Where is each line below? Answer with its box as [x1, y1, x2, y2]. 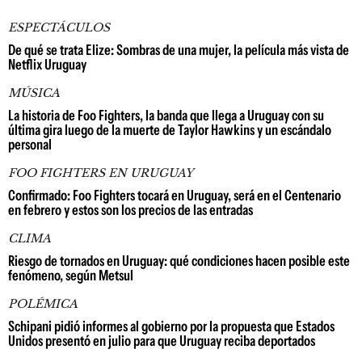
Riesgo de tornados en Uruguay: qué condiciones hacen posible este [8, 252, 350, 270]
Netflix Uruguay [8, 56, 86, 74]
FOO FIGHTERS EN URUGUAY [8, 166, 193, 180]
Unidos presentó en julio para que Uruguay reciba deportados [8, 332, 315, 350]
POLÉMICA [8, 297, 78, 311]
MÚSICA [8, 86, 60, 100]
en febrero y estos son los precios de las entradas [8, 201, 253, 219]
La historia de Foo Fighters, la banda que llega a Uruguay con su [8, 107, 324, 124]
